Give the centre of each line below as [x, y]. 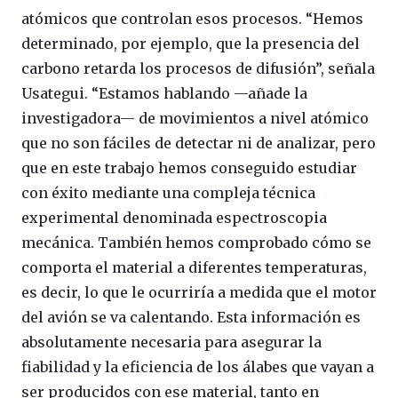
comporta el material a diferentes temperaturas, [194, 267]
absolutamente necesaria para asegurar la [171, 342]
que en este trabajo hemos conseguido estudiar [189, 167]
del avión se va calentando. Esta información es [191, 317]
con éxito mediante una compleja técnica [168, 192]
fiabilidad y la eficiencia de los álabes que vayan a [198, 366]
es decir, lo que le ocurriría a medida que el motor [199, 292]
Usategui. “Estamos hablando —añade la [164, 93]
